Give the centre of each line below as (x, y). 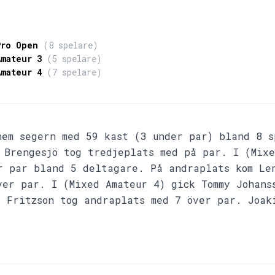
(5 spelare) (74, 59)
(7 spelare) (74, 72)
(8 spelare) (71, 45)
